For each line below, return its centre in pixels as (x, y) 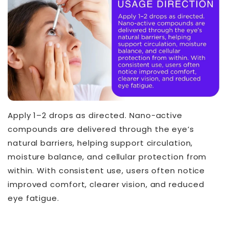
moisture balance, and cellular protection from (107, 157)
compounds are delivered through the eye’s (101, 129)
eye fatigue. (33, 198)
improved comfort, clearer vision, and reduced (106, 185)
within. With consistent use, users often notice (107, 171)
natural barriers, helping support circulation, (100, 143)
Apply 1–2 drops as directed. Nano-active (95, 116)
